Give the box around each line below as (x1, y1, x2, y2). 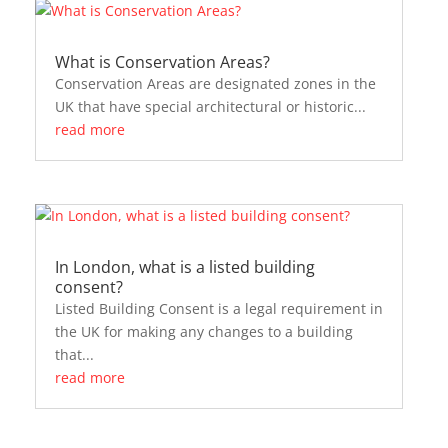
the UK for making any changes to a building (54, 321, 353, 341)
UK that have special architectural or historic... (54, 97, 366, 117)
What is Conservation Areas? (54, 51, 270, 74)
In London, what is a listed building (54, 255, 315, 278)
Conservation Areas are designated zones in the (54, 74, 376, 94)
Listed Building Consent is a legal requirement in (54, 298, 383, 318)
